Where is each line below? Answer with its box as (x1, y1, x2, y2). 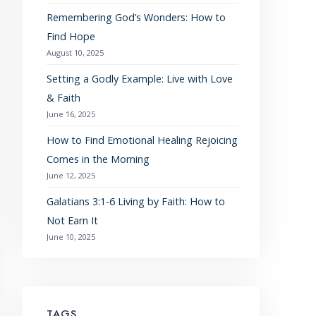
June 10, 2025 (46, 231, 95, 243)
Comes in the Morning (46, 152, 150, 166)
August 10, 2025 (46, 47, 104, 59)
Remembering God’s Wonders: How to (46, 11, 226, 25)
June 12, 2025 (46, 170, 95, 181)
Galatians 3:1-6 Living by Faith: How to (46, 195, 225, 209)
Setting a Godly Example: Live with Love (46, 72, 233, 86)
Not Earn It (46, 214, 98, 228)
